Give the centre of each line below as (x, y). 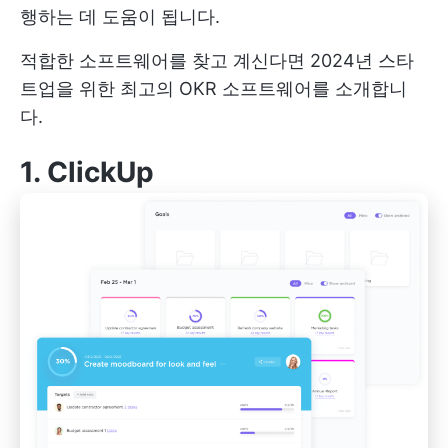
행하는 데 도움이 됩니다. (120, 16)
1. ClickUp (87, 172)
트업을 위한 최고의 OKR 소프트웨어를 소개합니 (213, 88)
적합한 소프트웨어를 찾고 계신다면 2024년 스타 (217, 60)
